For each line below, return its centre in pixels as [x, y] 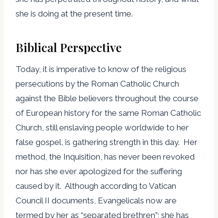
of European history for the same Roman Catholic [108, 113]
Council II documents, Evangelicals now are [96, 200]
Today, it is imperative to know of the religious [101, 69]
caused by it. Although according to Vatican [96, 186]
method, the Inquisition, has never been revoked [105, 156]
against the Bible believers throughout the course [107, 98]
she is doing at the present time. [74, 13]
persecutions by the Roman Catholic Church [97, 83]
